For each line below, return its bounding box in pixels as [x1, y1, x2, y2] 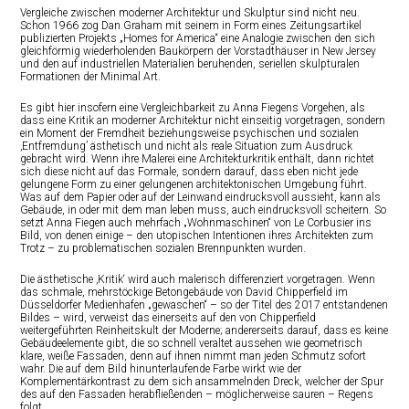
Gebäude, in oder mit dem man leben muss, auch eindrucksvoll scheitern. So [20, 204, 387, 217]
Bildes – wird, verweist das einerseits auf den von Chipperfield [20, 311, 317, 325]
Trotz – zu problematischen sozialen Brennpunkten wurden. [20, 242, 307, 256]
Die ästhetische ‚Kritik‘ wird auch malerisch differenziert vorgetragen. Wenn [20, 273, 376, 287]
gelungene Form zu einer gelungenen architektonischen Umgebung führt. [20, 178, 368, 192]
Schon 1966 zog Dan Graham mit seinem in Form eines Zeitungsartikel [20, 19, 362, 33]
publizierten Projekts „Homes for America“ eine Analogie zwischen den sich [20, 32, 376, 46]
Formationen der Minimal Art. [20, 70, 162, 84]
